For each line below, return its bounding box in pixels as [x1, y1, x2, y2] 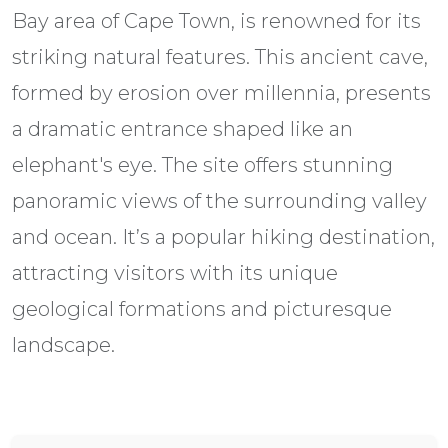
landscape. [12, 332, 115, 357]
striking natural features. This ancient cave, [12, 44, 428, 69]
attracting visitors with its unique [12, 260, 338, 285]
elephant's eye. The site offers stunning [12, 152, 393, 177]
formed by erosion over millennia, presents [12, 80, 431, 105]
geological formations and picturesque [12, 296, 392, 321]
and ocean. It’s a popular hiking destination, [12, 224, 435, 249]
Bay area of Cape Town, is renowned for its [12, 8, 421, 33]
